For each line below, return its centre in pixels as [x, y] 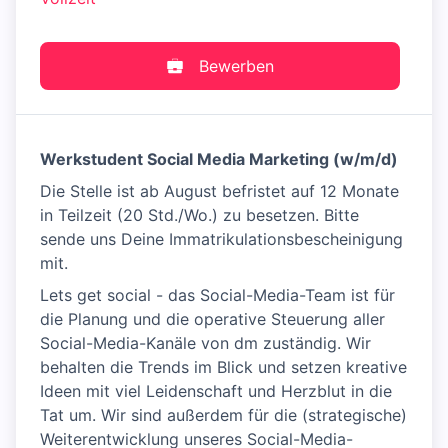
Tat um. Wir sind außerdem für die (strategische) [223, 415]
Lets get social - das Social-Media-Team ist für [217, 295]
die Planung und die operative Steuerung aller [212, 319]
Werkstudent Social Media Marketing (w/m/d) [219, 159]
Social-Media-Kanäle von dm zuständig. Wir [205, 343]
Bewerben [236, 66]
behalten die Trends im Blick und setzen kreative [223, 367]
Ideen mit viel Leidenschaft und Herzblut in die [216, 391]
